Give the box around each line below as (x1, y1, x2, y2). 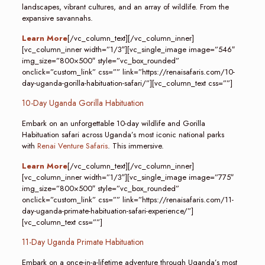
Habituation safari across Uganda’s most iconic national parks (21, 129, 224, 140)
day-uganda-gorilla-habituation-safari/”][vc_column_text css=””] (21, 77, 232, 89)
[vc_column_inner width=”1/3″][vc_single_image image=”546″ (21, 44, 235, 55)
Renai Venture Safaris (37, 140, 108, 151)
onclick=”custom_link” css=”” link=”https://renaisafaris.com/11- (21, 194, 234, 205)
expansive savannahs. (21, 12, 93, 24)
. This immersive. (107, 140, 164, 151)
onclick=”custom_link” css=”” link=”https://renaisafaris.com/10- (21, 66, 235, 77)
